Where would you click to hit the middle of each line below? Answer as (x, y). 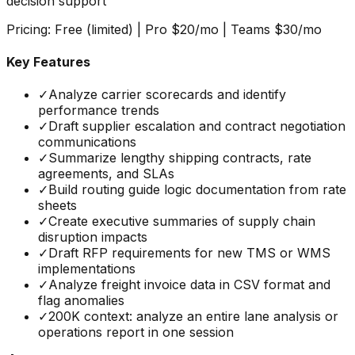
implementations (87, 269)
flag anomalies (81, 301)
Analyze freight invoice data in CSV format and (189, 285)
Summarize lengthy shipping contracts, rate (180, 158)
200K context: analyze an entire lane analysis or (193, 317)
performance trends (99, 111)
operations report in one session (136, 332)
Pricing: (31, 29)
